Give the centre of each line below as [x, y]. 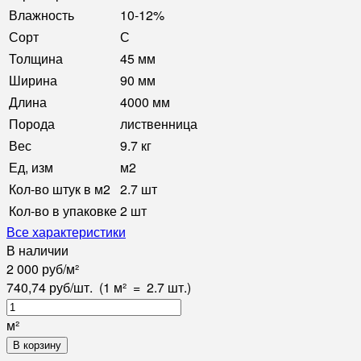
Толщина [36, 58]
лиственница [159, 123]
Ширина [33, 80]
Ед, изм [31, 167]
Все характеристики [66, 231]
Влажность [41, 15]
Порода [32, 123]
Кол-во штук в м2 [60, 189]
